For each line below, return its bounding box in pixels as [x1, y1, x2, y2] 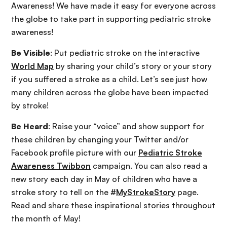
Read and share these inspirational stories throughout [11, 200, 215, 211]
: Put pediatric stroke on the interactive [50, 48, 200, 58]
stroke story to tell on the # [11, 187, 116, 198]
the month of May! [11, 213, 81, 224]
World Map [11, 61, 54, 71]
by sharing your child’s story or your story [54, 61, 212, 71]
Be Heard [11, 121, 48, 132]
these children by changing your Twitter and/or [11, 134, 188, 145]
